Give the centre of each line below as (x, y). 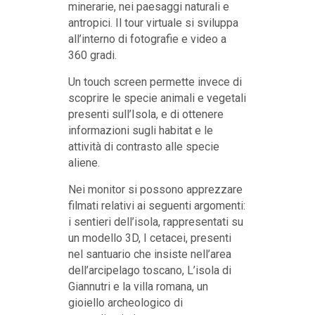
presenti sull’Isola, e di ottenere (146, 114)
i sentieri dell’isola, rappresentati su (155, 221)
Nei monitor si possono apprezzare (155, 189)
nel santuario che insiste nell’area (149, 254)
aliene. (84, 162)
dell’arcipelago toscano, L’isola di (149, 270)
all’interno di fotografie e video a (147, 39)
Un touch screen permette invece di (155, 82)
